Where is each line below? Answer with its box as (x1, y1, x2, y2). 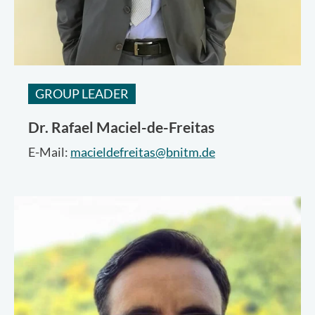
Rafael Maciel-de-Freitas (49, 118, 214, 136)
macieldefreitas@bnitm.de (70, 143, 215, 160)
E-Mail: (28, 143, 70, 160)
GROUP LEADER (35, 86, 129, 102)
